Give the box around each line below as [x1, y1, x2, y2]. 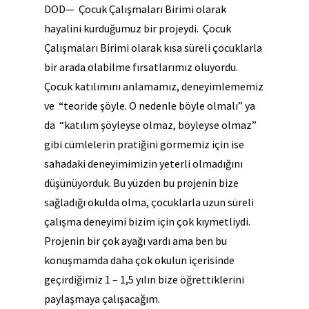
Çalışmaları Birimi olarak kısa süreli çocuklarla [44, 41, 262, 54]
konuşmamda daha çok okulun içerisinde [44, 253, 235, 267]
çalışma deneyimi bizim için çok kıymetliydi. [44, 215, 252, 228]
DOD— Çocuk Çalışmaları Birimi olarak [44, 2, 226, 16]
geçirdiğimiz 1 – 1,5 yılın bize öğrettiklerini [44, 272, 244, 286]
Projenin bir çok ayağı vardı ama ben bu [44, 234, 227, 248]
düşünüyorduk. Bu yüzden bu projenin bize [44, 176, 239, 190]
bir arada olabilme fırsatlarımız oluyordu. [44, 60, 238, 74]
